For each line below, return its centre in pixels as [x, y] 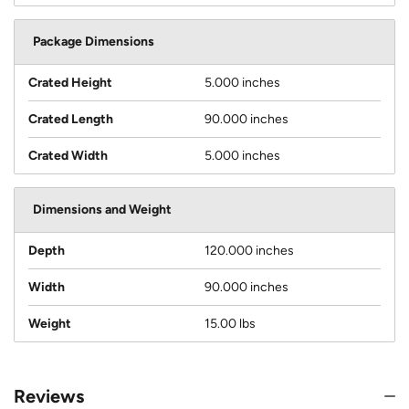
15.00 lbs [230, 323]
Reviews [49, 396]
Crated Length [71, 119]
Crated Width [68, 155]
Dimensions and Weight [102, 209]
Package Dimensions [94, 41]
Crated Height [70, 82]
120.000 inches [249, 250]
